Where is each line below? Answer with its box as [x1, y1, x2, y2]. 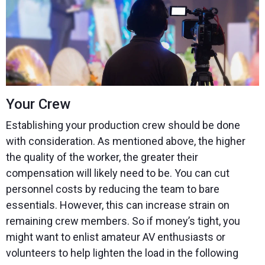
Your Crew [6, 96, 70, 113]
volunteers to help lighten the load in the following [6, 247, 238, 260]
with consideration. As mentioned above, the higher [6, 135, 245, 148]
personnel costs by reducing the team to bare [6, 183, 219, 196]
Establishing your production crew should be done [6, 119, 240, 132]
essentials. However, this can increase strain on [6, 199, 230, 212]
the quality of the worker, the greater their [6, 151, 198, 164]
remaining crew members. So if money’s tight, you [6, 215, 240, 228]
